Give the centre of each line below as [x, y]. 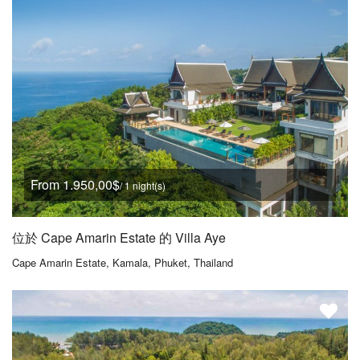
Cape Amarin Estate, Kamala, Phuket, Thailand [123, 262]
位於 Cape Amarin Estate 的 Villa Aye [119, 237]
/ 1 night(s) [143, 185]
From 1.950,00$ [75, 184]
